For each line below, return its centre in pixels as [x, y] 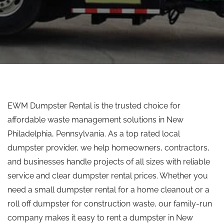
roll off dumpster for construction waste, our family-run [110, 204]
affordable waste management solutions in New [95, 120]
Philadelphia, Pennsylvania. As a [67, 134]
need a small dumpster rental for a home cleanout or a [108, 190]
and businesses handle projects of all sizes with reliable [109, 162]
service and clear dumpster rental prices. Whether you [108, 176]
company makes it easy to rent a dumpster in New [100, 218]
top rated [143, 134]
